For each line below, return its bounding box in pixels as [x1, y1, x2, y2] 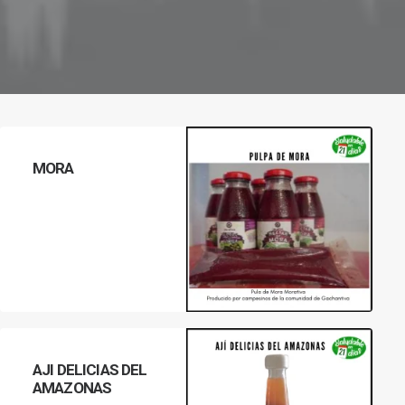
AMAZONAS [33, 379, 112, 397]
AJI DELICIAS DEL [33, 361, 147, 379]
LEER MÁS [248, 342, 311, 354]
